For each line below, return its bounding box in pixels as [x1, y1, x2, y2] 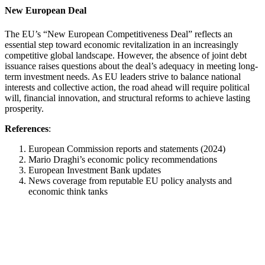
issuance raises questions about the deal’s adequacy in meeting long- [5, 60, 258, 71]
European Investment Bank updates [28, 164, 161, 175]
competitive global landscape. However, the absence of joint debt [5, 50, 247, 60]
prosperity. [5, 103, 44, 114]
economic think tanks [28, 186, 108, 196]
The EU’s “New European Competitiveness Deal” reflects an [5, 28, 232, 39]
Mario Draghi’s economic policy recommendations [28, 154, 217, 164]
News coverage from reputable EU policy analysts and [28, 175, 232, 186]
